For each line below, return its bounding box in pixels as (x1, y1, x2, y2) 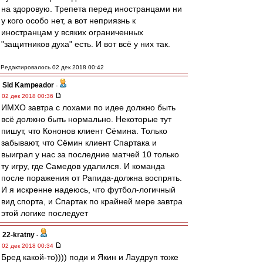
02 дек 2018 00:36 (2, 93, 55, 99)
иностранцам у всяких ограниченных (1, 28, 143, 37)
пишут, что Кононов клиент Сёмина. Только (1, 126, 167, 136)
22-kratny (2, 231, 35, 239)
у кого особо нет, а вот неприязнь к (1, 16, 136, 25)
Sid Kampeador (2, 81, 54, 89)
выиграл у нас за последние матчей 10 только (1, 150, 179, 159)
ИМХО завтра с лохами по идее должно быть (1, 103, 176, 112)
